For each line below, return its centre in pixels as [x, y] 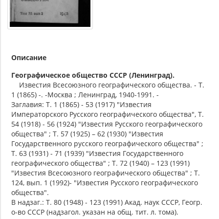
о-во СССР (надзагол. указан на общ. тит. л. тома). [95, 212]
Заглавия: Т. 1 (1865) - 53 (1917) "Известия [81, 104]
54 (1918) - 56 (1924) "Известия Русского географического [107, 124]
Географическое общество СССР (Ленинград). [93, 75]
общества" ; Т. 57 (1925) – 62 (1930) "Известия [87, 133]
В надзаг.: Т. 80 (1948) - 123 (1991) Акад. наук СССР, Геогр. [107, 202]
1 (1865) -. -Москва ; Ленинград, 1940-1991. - [85, 94]
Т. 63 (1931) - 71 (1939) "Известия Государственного [97, 153]
